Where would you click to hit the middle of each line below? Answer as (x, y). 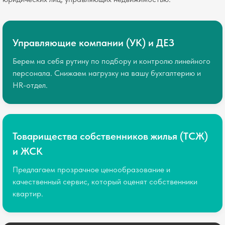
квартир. (28, 194)
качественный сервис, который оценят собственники (105, 182)
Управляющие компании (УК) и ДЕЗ (93, 43)
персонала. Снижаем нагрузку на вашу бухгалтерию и (107, 73)
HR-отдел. (30, 85)
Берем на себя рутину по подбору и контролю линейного (111, 61)
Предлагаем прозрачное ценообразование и (91, 170)
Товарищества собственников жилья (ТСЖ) (110, 136)
